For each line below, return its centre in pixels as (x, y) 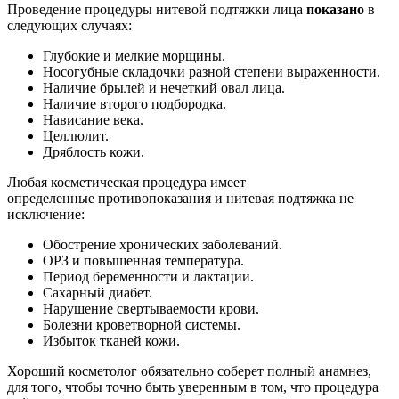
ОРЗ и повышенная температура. (143, 260)
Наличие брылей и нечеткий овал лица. (164, 87)
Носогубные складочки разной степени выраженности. (212, 71)
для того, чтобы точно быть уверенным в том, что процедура (193, 387)
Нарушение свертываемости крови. (151, 308)
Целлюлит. (76, 135)
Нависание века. (93, 119)
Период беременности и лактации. (148, 276)
